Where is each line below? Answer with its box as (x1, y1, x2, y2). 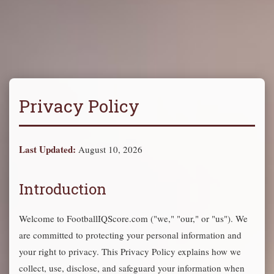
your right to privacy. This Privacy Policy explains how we (19, 245, 241, 257)
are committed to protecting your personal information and (19, 229, 242, 241)
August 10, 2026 (76, 143, 143, 155)
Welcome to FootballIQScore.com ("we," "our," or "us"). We (19, 212, 248, 224)
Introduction (19, 179, 106, 199)
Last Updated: (19, 143, 76, 156)
